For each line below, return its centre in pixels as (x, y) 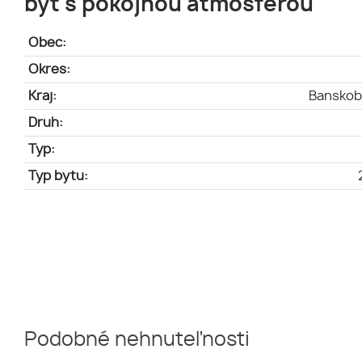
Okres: (49, 70)
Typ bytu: (58, 177)
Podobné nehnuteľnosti (137, 341)
